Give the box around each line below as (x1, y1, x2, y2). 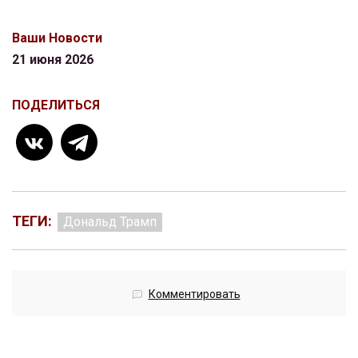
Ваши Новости (12, 30, 102, 46)
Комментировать (148, 287, 241, 300)
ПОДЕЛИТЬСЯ (12, 97, 100, 113)
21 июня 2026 (12, 51, 93, 67)
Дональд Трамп (63, 213, 157, 229)
